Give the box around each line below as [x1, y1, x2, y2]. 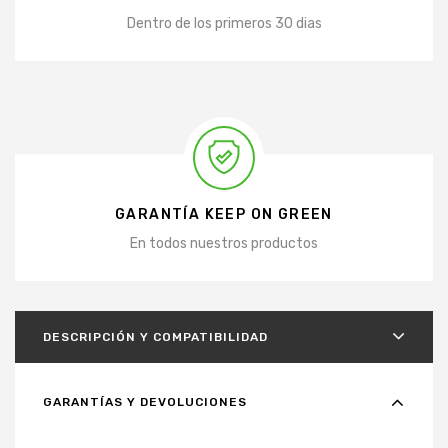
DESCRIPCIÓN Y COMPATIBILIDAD [43, 329, 268, 344]
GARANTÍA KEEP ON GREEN [115, 205, 333, 223]
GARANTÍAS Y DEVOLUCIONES [43, 394, 247, 409]
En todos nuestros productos [130, 234, 318, 252]
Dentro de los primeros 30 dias [126, 14, 322, 32]
